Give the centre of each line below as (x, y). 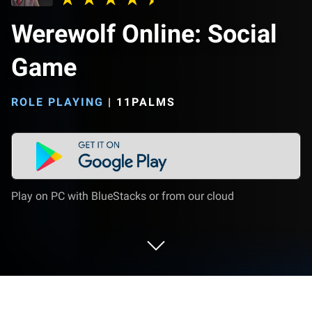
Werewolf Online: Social (144, 34)
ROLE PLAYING (57, 102)
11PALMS (146, 102)
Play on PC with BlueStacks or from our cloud (123, 196)
